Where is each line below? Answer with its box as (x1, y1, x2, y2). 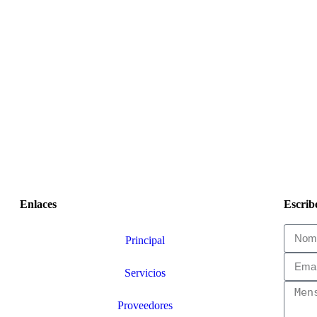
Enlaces (20, 197, 57, 210)
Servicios (124, 266, 166, 279)
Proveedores (117, 299, 173, 311)
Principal (125, 234, 165, 246)
